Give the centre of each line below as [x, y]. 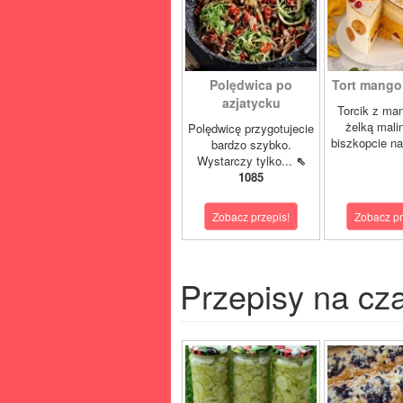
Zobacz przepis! [251, 216]
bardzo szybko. [251, 144]
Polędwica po [251, 85]
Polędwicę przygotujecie [251, 128]
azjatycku [251, 103]
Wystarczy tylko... [246, 161]
